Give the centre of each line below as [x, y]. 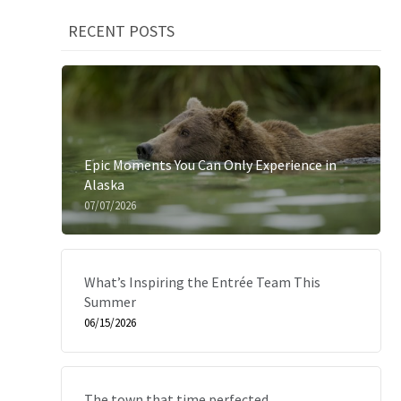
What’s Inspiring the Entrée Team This [203, 282]
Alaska [105, 184]
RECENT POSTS [122, 31]
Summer [111, 302]
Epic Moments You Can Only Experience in [211, 165]
